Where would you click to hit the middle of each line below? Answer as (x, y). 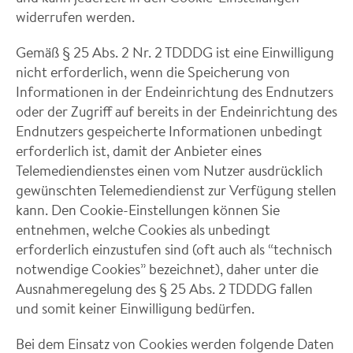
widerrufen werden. (75, 17)
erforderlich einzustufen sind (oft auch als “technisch (174, 249)
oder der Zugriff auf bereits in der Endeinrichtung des (176, 111)
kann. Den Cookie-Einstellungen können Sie (148, 210)
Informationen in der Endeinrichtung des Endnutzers (175, 91)
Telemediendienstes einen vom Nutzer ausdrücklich (169, 170)
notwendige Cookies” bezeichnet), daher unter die (167, 269)
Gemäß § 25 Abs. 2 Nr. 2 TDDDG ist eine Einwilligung (175, 52)
